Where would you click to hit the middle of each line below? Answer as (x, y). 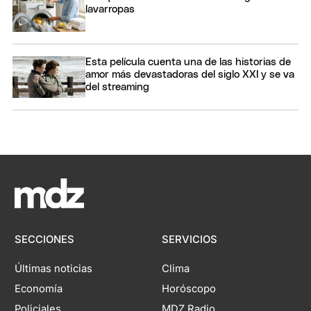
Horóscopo (188, 289)
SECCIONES (45, 240)
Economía (39, 289)
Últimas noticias (54, 269)
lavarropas (110, 10)
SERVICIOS (189, 240)
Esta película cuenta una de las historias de (188, 62)
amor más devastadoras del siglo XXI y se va (190, 75)
